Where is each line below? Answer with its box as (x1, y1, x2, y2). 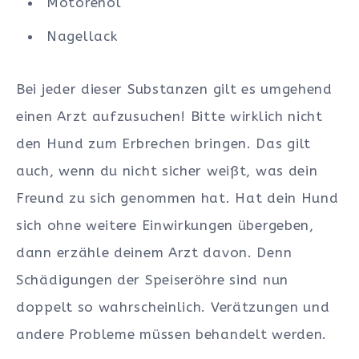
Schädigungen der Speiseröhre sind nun (16, 271, 288, 288)
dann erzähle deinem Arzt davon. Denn (16, 244, 292, 260)
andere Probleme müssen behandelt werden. (16, 325, 328, 342)
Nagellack (46, 27, 118, 44)
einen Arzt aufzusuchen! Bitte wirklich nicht (16, 107, 323, 124)
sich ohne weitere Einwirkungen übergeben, (16, 216, 314, 233)
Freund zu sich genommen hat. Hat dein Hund (16, 189, 339, 206)
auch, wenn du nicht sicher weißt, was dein (16, 162, 318, 179)
